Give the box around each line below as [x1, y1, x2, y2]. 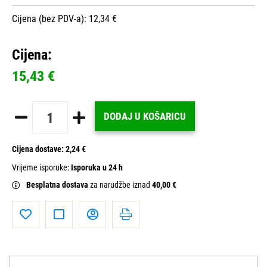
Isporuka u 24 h [71, 163, 123, 173]
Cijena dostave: [12, 144, 66, 155]
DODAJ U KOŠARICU [104, 110, 186, 123]
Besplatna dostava [26, 180, 90, 191]
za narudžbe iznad [90, 180, 152, 191]
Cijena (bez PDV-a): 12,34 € [12, 13, 117, 25]
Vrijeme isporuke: [12, 163, 71, 173]
